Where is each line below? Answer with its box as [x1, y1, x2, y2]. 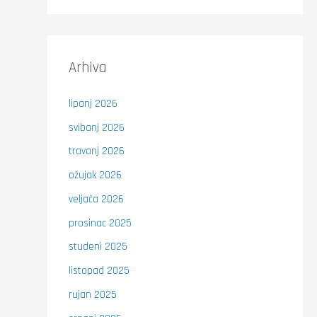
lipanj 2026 [68, 96, 117, 110]
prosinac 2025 [68, 216, 132, 230]
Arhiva [68, 57, 107, 77]
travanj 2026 [68, 144, 125, 158]
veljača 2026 [68, 192, 124, 206]
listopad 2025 [68, 264, 129, 277]
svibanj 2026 [68, 120, 125, 134]
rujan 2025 [68, 287, 117, 301]
